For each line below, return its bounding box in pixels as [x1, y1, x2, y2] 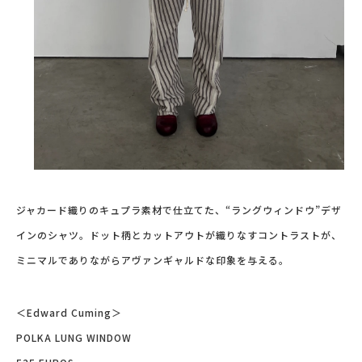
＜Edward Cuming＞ [16, 305, 122, 319]
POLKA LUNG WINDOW [16, 330, 132, 344]
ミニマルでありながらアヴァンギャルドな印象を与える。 [16, 252, 289, 267]
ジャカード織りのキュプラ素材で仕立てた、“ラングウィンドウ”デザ [16, 202, 342, 217]
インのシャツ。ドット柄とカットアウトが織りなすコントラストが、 [16, 227, 342, 242]
